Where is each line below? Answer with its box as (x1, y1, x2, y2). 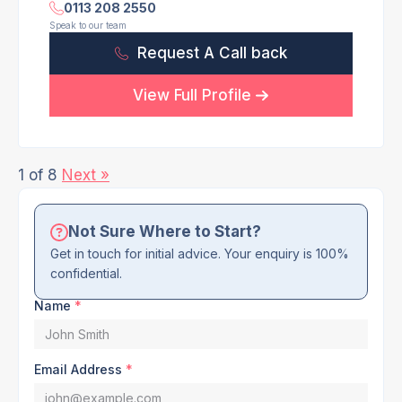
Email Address (34, 362, 122, 377)
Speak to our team (49, 20, 127, 31)
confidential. (50, 266, 122, 281)
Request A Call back (137, 44, 288, 62)
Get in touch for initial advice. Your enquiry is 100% (50, 246, 349, 261)
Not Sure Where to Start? (68, 223, 261, 240)
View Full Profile (133, 86, 252, 104)
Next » (62, 166, 109, 184)
